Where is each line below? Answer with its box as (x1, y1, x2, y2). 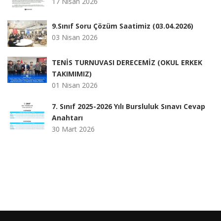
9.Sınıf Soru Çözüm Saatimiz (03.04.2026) (52, 21, 193, 31)
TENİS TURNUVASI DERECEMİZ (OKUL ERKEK (52, 57, 202, 67)
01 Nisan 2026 (52, 80, 98, 90)
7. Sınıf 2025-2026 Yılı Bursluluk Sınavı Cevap (52, 101, 205, 111)
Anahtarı (52, 112, 83, 122)
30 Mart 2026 (52, 124, 95, 134)
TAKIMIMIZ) (52, 69, 92, 78)
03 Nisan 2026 (52, 33, 98, 42)
